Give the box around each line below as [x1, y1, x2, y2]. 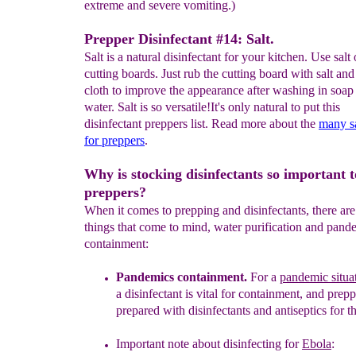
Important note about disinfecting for [116, 337, 302, 350]
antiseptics [275, 304, 330, 317]
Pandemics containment [116, 270, 244, 284]
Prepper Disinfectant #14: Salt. [84, 31, 274, 47]
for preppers [84, 133, 145, 147]
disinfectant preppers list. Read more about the [84, 117, 319, 130]
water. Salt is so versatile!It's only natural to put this [84, 100, 340, 114]
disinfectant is [125, 287, 196, 300]
